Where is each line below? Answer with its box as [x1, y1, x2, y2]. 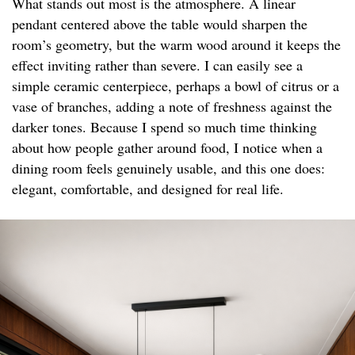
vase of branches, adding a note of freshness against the [12, 97, 332, 116]
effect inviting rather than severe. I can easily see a [12, 55, 303, 75]
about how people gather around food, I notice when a [12, 138, 323, 158]
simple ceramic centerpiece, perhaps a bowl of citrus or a [12, 76, 339, 96]
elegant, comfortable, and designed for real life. [12, 179, 284, 199]
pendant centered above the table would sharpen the [12, 14, 307, 34]
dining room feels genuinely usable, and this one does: [12, 158, 325, 178]
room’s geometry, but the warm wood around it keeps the [12, 35, 341, 55]
